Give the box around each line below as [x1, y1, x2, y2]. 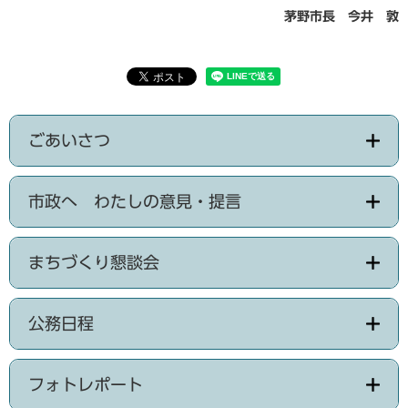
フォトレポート [28, 376, 143, 393]
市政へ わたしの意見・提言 [28, 193, 241, 210]
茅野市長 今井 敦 [284, 10, 399, 24]
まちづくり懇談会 [28, 254, 159, 271]
